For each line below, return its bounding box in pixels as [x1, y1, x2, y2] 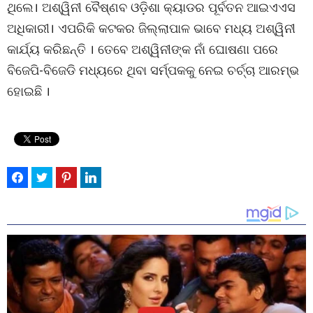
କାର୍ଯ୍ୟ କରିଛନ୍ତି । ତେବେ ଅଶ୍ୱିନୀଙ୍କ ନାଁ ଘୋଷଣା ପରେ [7, 41, 278, 57]
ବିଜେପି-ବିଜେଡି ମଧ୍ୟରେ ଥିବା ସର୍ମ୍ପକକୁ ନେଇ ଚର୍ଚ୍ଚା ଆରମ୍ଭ [7, 61, 299, 78]
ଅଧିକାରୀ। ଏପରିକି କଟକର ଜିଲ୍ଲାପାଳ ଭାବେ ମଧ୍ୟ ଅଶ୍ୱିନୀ [7, 20, 296, 36]
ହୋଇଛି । [7, 82, 50, 99]
